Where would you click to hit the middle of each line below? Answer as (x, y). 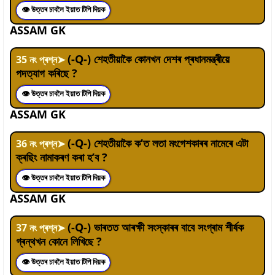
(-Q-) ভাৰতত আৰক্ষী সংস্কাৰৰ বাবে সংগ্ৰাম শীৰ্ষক (156, 227)
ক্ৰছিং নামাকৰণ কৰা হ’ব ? (62, 157)
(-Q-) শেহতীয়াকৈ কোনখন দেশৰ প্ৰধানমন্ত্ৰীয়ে (149, 59)
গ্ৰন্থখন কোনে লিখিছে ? (59, 241)
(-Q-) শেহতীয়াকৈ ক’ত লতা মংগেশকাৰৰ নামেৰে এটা (158, 143)
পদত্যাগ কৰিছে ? (47, 73)
